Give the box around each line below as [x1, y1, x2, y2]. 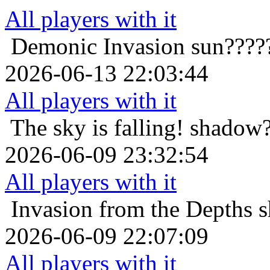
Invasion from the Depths [11, 196, 253, 222]
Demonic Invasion [11, 33, 185, 60]
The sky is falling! [10, 115, 184, 141]
